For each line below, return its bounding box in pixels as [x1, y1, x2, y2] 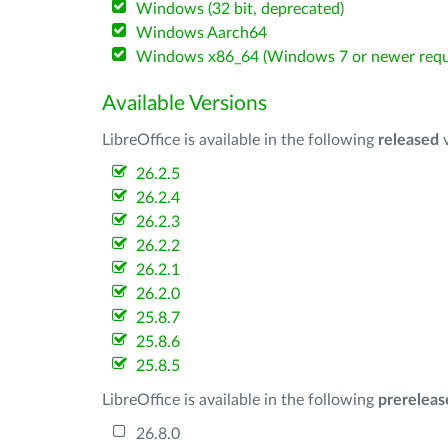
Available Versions [102, 93, 267, 114]
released [378, 132, 439, 148]
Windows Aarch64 [136, 25, 268, 41]
